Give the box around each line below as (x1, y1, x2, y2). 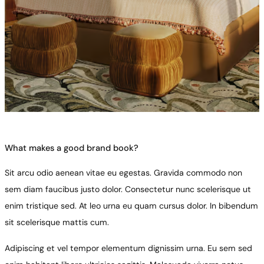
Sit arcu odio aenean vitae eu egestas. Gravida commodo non (5, 167, 242, 179)
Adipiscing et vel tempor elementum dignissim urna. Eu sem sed (5, 243, 252, 254)
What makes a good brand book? (5, 143, 138, 154)
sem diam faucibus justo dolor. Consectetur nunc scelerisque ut (5, 184, 251, 195)
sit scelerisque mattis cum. (5, 217, 109, 228)
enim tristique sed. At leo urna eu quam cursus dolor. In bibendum (5, 200, 258, 212)
